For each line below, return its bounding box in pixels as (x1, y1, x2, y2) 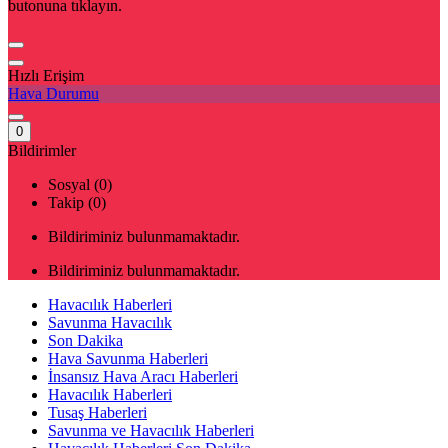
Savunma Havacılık (48, 314, 172, 331)
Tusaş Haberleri (48, 404, 147, 421)
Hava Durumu (8, 85, 99, 102)
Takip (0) (48, 194, 106, 211)
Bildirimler (8, 142, 76, 159)
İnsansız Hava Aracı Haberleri (48, 368, 238, 385)
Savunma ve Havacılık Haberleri (48, 422, 254, 439)
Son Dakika (48, 332, 123, 349)
